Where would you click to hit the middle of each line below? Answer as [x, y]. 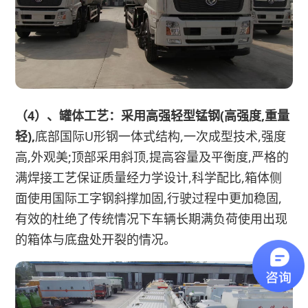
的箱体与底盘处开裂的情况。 [96, 240]
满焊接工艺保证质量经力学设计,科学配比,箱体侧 [149, 178]
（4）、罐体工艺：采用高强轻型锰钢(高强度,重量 [153, 116]
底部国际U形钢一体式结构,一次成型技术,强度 [161, 136]
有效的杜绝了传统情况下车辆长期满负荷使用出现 [152, 219]
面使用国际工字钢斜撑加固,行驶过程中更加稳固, [149, 198]
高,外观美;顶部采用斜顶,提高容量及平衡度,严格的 [152, 157]
